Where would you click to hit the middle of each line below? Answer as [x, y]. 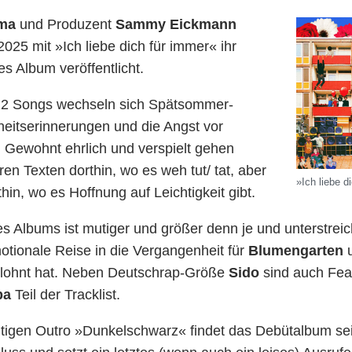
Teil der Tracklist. [68, 295]
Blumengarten [296, 251]
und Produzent [66, 24]
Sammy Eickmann [176, 24]
